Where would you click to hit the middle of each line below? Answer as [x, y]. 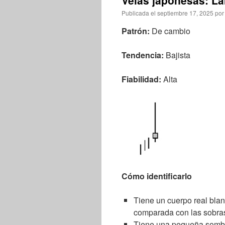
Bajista [178, 55]
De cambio [179, 31]
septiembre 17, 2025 [185, 13]
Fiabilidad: [142, 79]
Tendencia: [144, 55]
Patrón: [137, 31]
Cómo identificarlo [157, 176]
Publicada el [139, 13]
